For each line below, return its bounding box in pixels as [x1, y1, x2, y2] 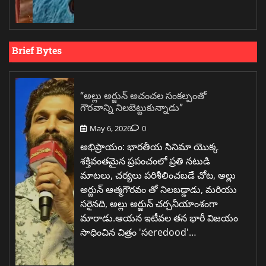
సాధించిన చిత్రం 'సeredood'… [80, 226, 196, 239]
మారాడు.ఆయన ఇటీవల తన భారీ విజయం [80, 211, 238, 225]
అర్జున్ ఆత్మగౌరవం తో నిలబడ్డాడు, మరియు [80, 183, 237, 197]
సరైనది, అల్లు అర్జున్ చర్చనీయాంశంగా [80, 197, 218, 211]
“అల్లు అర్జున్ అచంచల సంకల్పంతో [80, 88, 207, 102]
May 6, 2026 [90, 123, 131, 134]
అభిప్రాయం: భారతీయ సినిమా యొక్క [80, 140, 218, 154]
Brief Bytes [12, 43, 62, 56]
